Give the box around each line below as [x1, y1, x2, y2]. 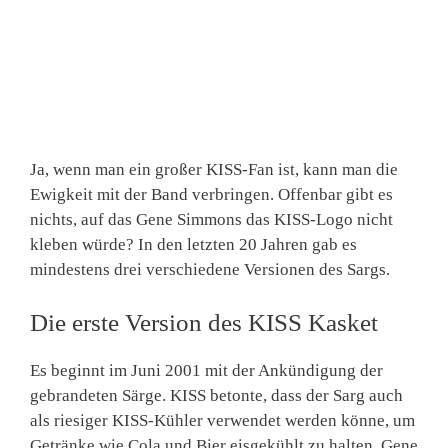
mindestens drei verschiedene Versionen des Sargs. [30, 260, 390, 280]
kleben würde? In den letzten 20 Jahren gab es [30, 235, 357, 255]
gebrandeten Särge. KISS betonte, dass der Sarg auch [30, 385, 403, 405]
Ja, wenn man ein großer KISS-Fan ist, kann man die [30, 160, 398, 180]
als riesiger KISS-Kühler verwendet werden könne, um [30, 410, 415, 430]
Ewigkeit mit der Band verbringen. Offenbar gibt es [30, 185, 393, 205]
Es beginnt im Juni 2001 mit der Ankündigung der [30, 360, 383, 380]
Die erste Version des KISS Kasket [30, 308, 378, 336]
